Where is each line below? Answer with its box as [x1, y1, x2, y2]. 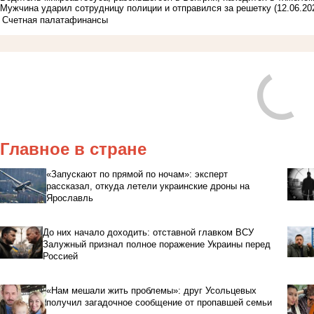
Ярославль [46, 192, 93, 203]
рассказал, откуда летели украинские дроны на [46, 180, 250, 191]
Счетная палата [2, 14, 69, 25]
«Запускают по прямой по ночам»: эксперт [46, 168, 228, 179]
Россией [42, 250, 78, 261]
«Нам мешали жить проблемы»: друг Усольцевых [46, 285, 257, 296]
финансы [69, 14, 108, 25]
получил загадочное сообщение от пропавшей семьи [46, 296, 272, 308]
